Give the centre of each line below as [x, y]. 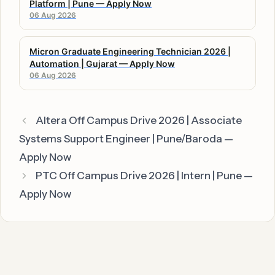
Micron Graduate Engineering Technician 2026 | [130, 52]
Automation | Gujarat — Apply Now [102, 64]
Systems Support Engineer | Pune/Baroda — [126, 139]
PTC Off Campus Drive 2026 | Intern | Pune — [145, 176]
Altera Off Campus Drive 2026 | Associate [139, 121]
